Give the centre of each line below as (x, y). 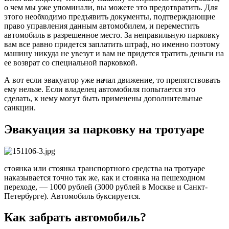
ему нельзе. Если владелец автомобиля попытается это (100, 89)
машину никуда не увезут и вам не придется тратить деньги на (114, 53)
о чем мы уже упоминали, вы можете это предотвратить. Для (111, 7)
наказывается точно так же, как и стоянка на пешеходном (105, 177)
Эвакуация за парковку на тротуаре (104, 129)
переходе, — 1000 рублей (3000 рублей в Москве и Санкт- (106, 187)
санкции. (20, 107)
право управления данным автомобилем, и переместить (102, 26)
